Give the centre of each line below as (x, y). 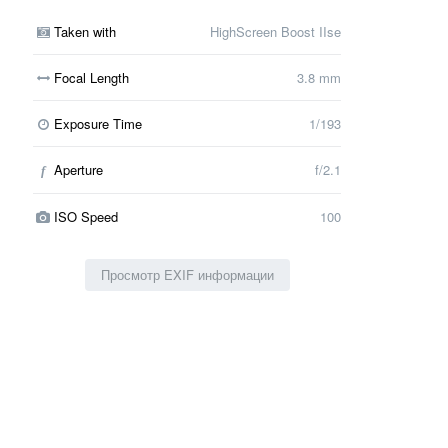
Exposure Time (97, 123)
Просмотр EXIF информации (187, 274)
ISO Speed (85, 216)
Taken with (84, 31)
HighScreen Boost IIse (275, 31)
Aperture (78, 170)
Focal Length (91, 77)
